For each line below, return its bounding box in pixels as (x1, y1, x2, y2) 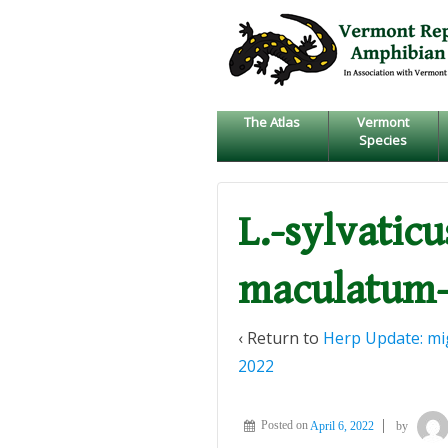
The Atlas (244, 113, 301, 132)
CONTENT (216, 95, 276, 110)
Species (359, 131, 408, 150)
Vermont (357, 113, 410, 132)
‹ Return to (238, 326, 323, 349)
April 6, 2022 (310, 418, 374, 433)
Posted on (261, 418, 310, 433)
